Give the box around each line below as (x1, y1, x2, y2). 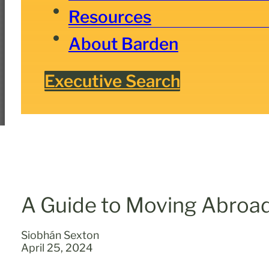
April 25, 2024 (21, 241, 94, 255)
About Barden (68, 33, 178, 54)
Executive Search (44, 70, 180, 91)
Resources (68, 6, 151, 27)
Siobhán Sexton (21, 229, 100, 242)
